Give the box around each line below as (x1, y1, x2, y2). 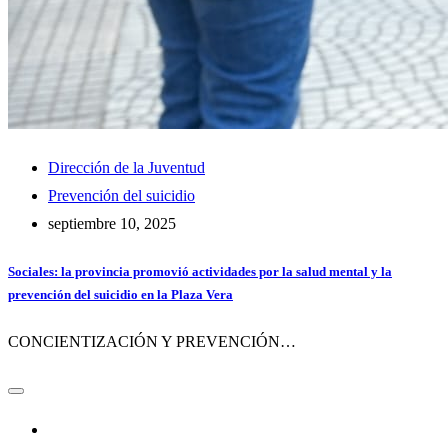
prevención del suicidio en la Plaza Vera (8, 287, 233, 303)
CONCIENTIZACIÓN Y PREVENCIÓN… (8, 333, 296, 351)
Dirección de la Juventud (48, 158, 205, 176)
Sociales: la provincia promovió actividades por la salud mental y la (8, 264, 392, 280)
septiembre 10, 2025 (48, 214, 176, 232)
